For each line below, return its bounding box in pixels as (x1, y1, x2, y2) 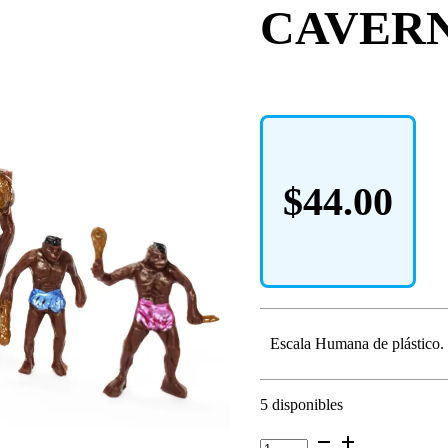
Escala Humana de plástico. (270, 334, 444, 352)
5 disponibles (260, 395, 343, 413)
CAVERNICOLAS (259, 428, 384, 446)
